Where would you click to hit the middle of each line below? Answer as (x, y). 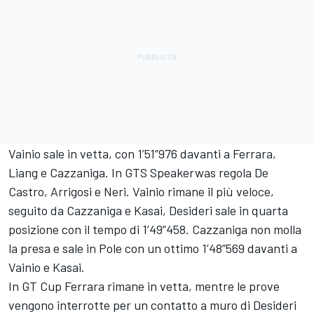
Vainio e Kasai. (47, 267)
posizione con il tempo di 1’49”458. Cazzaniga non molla (155, 230)
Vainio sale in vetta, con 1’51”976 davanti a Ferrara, (142, 154)
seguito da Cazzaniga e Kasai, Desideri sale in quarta (148, 211)
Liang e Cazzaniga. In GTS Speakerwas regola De (138, 173)
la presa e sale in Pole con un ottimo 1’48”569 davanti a (153, 248)
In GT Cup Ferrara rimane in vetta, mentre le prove (144, 286)
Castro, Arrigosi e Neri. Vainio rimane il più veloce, (141, 192)
